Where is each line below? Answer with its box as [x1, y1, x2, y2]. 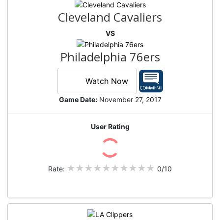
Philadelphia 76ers [60, 49, 160, 65]
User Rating [90, 122, 130, 131]
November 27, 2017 [97, 95, 162, 104]
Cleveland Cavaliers [58, 9, 162, 26]
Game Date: [58, 95, 97, 104]
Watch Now [85, 76, 128, 86]
